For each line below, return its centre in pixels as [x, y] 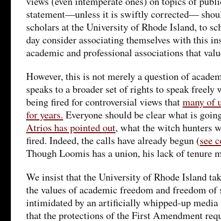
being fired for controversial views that [104, 102]
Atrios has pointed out [71, 127]
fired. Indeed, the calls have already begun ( [113, 140]
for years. [45, 114]
